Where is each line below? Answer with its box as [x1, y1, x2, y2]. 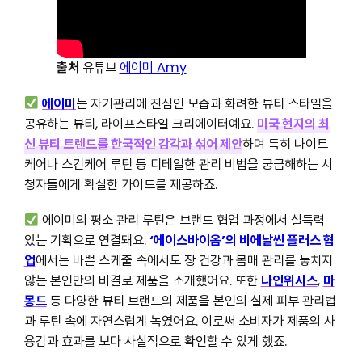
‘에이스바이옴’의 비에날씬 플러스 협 [149, 231, 335, 250]
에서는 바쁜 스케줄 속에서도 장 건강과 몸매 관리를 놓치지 [35, 251, 333, 271]
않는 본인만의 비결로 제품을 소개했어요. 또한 [23, 271, 261, 291]
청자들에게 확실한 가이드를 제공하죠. [23, 175, 217, 194]
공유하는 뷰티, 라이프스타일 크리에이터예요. [23, 114, 257, 133]
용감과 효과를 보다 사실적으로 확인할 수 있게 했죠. [23, 332, 287, 351]
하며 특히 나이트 [242, 134, 328, 154]
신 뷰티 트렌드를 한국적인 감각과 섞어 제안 [23, 134, 242, 154]
